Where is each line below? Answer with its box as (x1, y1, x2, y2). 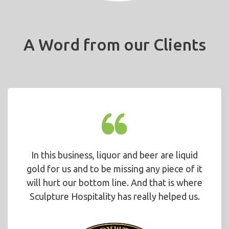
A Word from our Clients (23, 35, 206, 54)
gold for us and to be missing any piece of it (27, 164, 202, 174)
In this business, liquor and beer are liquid (31, 150, 198, 160)
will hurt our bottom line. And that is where (27, 177, 202, 188)
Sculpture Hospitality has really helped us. (29, 191, 200, 201)
